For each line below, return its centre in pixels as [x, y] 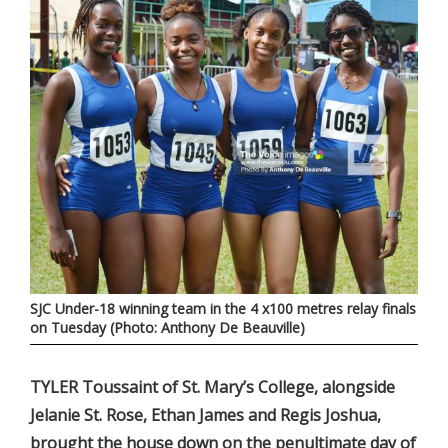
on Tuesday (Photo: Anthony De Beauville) [167, 328]
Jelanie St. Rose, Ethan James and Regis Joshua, [205, 415]
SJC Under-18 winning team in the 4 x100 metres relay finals [223, 309]
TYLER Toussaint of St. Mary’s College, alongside [212, 387]
